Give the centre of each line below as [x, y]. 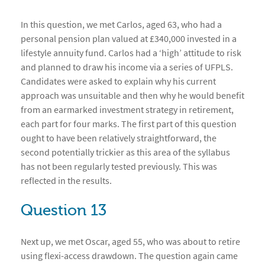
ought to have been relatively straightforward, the [119, 138]
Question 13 [64, 211]
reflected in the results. [66, 181]
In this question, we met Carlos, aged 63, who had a [121, 25]
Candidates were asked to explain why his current [118, 81]
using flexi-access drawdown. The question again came [129, 256]
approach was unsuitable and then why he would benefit [132, 96]
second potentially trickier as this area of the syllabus [125, 152]
